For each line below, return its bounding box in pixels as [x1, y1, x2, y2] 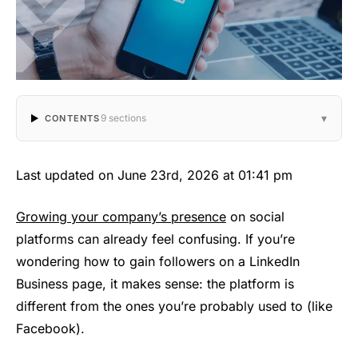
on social [226, 209, 284, 225]
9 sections [100, 112, 146, 125]
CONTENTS [44, 113, 101, 125]
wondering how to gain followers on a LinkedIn [16, 253, 300, 270]
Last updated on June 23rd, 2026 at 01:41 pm [16, 167, 292, 184]
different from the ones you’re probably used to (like [16, 298, 332, 315]
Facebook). [16, 320, 85, 337]
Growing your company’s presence [16, 209, 226, 225]
